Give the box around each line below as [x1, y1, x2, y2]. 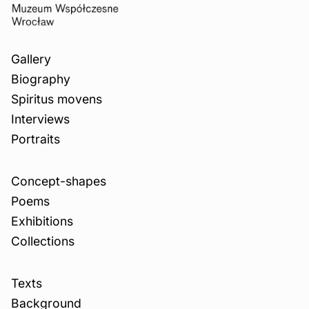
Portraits [11, 132, 60, 147]
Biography [11, 72, 70, 87]
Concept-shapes [11, 174, 106, 189]
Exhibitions [11, 214, 73, 229]
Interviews [11, 112, 70, 127]
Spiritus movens [11, 92, 102, 107]
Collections [11, 234, 74, 249]
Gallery [11, 52, 51, 67]
